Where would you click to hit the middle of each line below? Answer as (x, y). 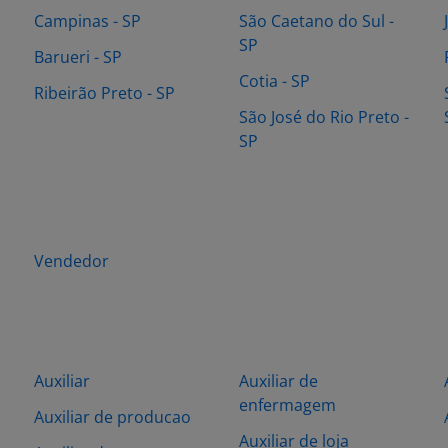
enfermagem (287, 405)
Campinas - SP (87, 21)
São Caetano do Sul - (316, 21)
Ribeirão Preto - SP (104, 93)
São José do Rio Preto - (324, 117)
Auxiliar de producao (112, 417)
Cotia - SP (274, 81)
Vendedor (71, 261)
